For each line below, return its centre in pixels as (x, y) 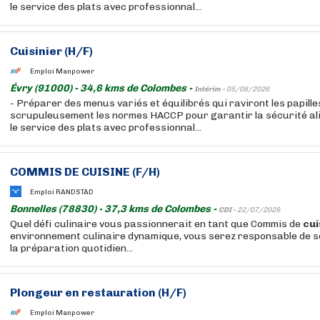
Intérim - (210, 89)
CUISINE (106, 172)
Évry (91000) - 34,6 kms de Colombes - (102, 88)
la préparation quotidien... (71, 248)
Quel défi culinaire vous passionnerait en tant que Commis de (156, 224)
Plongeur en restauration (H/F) (98, 292)
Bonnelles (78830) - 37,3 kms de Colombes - (114, 209)
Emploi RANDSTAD (62, 192)
